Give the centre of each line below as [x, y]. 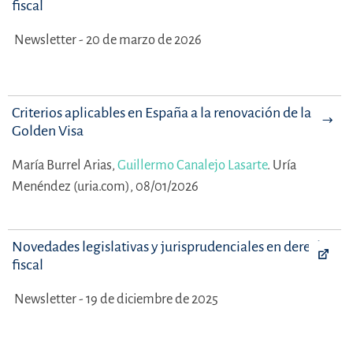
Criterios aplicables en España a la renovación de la [162, 112]
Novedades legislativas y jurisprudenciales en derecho [172, 246]
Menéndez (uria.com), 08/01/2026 [105, 186]
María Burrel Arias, [65, 165]
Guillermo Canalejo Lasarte [192, 165]
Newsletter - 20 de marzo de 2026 [108, 39]
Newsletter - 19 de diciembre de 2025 [116, 299]
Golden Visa [48, 130]
